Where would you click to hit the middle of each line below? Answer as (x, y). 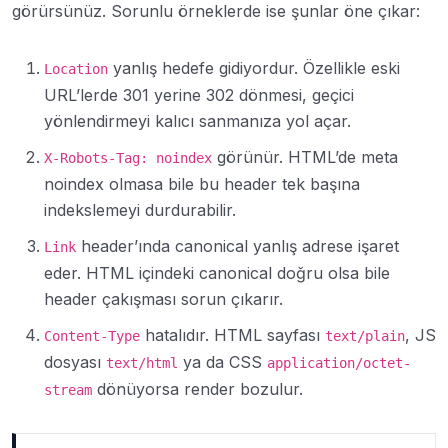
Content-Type (92, 336)
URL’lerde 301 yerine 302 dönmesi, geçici (199, 95)
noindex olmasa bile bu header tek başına (202, 184)
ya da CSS (222, 362)
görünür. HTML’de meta (305, 157)
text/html (142, 363)
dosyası (75, 362)
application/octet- (339, 363)
